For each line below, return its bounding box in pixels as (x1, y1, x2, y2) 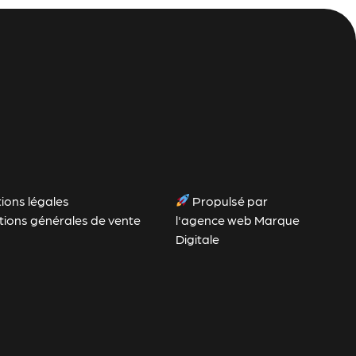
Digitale (176, 230, 220, 246)
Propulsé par (190, 192, 269, 208)
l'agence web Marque (176, 211, 300, 227)
